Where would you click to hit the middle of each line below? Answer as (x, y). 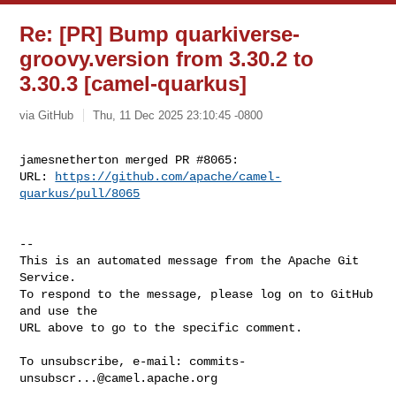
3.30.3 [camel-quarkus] (133, 84)
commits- (218, 361)
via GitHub (47, 115)
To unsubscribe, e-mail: (105, 361)
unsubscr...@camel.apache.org (119, 378)
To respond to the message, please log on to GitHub (197, 294)
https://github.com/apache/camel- (168, 176)
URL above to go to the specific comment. (161, 327)
